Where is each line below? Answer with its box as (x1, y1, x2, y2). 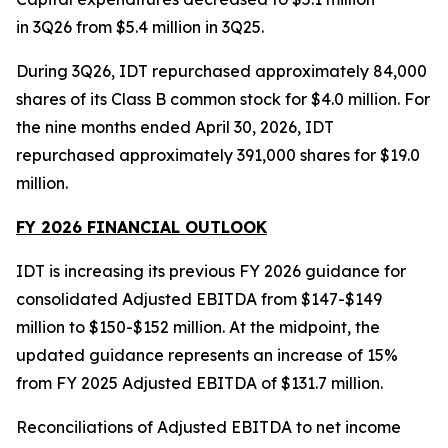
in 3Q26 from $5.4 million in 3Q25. (16, 17, 264, 37)
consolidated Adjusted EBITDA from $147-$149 (16, 289, 382, 309)
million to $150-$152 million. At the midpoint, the (16, 317, 380, 337)
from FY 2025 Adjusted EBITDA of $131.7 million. (16, 373, 383, 393)
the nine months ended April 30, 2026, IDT (16, 117, 334, 137)
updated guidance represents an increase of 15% (16, 345, 398, 365)
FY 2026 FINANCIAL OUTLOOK (16, 217, 267, 237)
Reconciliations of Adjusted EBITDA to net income (16, 417, 401, 437)
